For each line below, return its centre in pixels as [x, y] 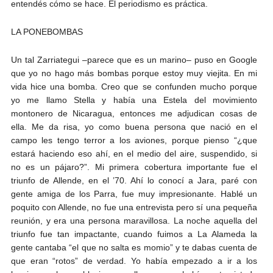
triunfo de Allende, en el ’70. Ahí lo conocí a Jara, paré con [134, 180]
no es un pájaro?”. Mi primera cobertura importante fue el [134, 167]
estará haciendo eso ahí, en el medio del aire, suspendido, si [134, 153]
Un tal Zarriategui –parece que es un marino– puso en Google [134, 59]
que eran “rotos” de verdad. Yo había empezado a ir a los [134, 261]
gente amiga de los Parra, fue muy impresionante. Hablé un [134, 193]
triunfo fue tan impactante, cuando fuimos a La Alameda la [134, 234]
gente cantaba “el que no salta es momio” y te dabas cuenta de [134, 247]
